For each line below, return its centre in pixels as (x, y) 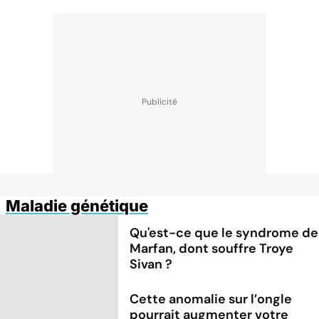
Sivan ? (151, 264)
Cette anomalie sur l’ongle (211, 299)
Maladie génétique (77, 205)
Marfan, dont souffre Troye (212, 248)
